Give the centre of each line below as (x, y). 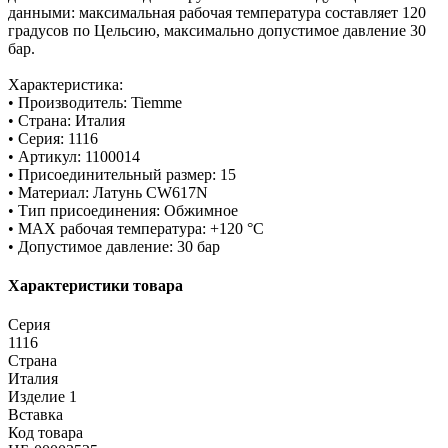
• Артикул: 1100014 (74, 156)
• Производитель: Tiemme (95, 102)
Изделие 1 (42, 397)
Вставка (35, 415)
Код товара (45, 433)
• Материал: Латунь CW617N (108, 192)
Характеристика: (65, 84)
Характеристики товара (95, 286)
